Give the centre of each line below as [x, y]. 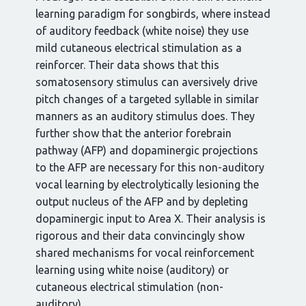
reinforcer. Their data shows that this [127, 65]
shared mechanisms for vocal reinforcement [145, 253]
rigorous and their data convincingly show [140, 236]
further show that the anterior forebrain [134, 133]
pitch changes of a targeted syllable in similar [147, 99]
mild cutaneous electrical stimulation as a [139, 48]
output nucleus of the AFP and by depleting [142, 201]
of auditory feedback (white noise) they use [142, 31]
